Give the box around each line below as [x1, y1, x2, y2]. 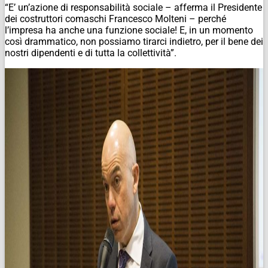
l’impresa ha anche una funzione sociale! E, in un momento [5, 24, 253, 36]
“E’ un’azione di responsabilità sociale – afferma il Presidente [5, 1, 262, 13]
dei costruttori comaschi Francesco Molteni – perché [5, 13, 226, 25]
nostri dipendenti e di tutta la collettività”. [5, 47, 176, 59]
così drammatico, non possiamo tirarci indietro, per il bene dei [5, 35, 263, 47]
